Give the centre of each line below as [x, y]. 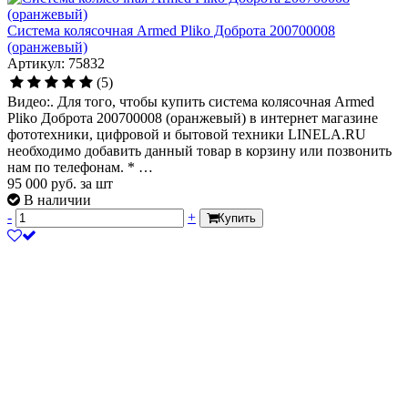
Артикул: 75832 [56, 63]
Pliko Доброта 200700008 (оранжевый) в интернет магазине [193, 117]
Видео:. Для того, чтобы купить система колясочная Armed [191, 101]
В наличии [57, 199]
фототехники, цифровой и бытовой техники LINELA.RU [187, 134]
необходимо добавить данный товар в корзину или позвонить [199, 150]
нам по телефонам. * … [80, 167]
